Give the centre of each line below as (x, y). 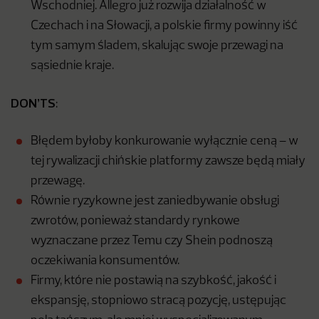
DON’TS (33, 103)
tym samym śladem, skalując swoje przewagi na (157, 46)
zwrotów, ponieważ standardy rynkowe (135, 221)
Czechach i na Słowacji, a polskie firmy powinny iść (164, 26)
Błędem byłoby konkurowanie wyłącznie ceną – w (164, 142)
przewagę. (58, 182)
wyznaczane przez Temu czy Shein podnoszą (152, 241)
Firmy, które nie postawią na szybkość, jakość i (153, 281)
